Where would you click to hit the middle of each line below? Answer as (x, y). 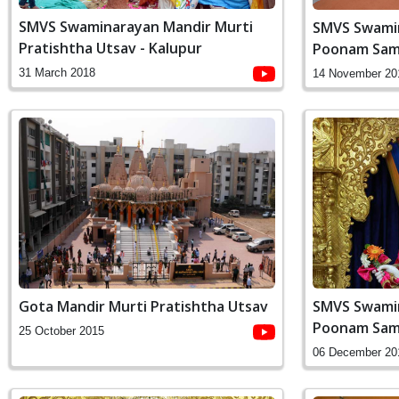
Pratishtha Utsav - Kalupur (110, 49)
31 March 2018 (57, 73)
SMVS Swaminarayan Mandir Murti (136, 27)
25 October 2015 (61, 330)
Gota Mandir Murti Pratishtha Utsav (143, 306)
